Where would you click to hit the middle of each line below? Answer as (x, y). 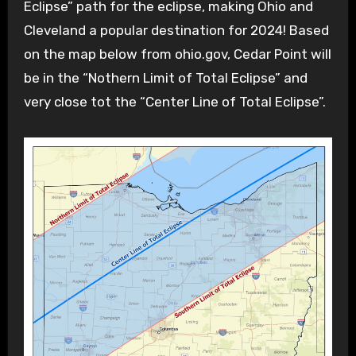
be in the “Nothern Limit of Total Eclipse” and (165, 78)
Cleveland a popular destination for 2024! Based (176, 31)
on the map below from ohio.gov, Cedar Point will (177, 54)
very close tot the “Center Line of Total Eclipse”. (174, 102)
